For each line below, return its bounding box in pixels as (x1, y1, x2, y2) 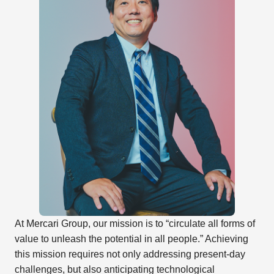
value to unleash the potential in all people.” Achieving (14, 233, 248, 244)
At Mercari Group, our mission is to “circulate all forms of (14, 218, 255, 229)
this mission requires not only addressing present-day (14, 248, 245, 259)
